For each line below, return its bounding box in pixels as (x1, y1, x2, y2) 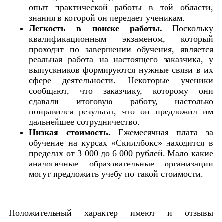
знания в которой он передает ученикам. (29, 12, 185, 23)
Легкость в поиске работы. (29, 23, 162, 33)
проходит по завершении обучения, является (29, 44, 213, 54)
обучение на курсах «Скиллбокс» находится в (29, 137, 213, 148)
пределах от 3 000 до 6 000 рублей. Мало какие (29, 148, 213, 158)
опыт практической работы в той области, (29, 2, 213, 12)
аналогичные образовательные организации (29, 158, 213, 168)
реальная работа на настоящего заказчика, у (29, 54, 213, 64)
